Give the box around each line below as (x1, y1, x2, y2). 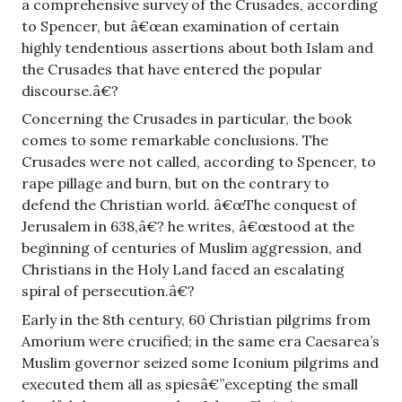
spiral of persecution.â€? (22, 282, 195, 301)
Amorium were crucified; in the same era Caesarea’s (22, 331, 380, 350)
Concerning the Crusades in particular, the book (22, 109, 352, 128)
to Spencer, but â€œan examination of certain (22, 16, 339, 35)
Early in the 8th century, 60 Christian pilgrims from (22, 310, 371, 328)
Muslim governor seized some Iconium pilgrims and (22, 353, 379, 371)
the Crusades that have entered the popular (22, 59, 322, 78)
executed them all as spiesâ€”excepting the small (22, 374, 358, 393)
